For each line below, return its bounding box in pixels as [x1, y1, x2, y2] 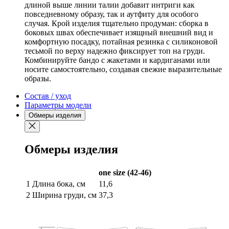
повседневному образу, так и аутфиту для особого [25, 9, 198, 18]
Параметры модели [25, 100, 91, 109]
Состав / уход [25, 91, 71, 100]
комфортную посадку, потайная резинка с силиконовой [25, 37, 218, 46]
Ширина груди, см [32, 190, 97, 199]
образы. [25, 74, 51, 83]
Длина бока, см [32, 179, 85, 188]
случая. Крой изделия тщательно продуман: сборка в [25, 18, 209, 28]
